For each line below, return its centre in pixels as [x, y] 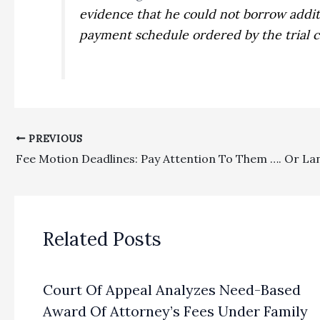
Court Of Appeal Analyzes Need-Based [172, 290]
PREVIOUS [54, 138]
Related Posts [102, 239]
